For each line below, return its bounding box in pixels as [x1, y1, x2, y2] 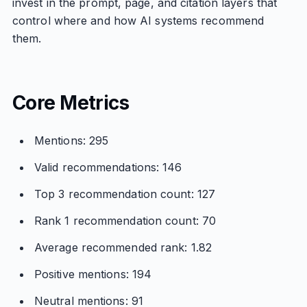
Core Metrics [12, 91, 130, 114]
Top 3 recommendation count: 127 [34, 187, 216, 201]
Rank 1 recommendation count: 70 [34, 214, 217, 228]
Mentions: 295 [34, 134, 109, 147]
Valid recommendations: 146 [34, 160, 182, 174]
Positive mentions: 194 [34, 267, 152, 281]
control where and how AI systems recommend [12, 14, 265, 27]
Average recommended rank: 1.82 [34, 241, 212, 254]
